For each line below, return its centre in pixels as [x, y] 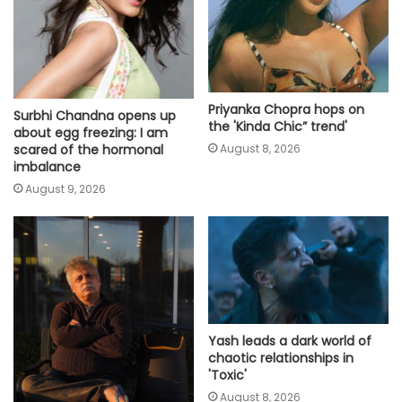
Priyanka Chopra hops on [286, 110]
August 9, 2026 [66, 188]
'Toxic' [227, 375]
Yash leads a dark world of [290, 341]
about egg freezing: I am [91, 132]
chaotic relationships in [281, 358]
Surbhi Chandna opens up [95, 115]
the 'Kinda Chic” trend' [278, 127]
